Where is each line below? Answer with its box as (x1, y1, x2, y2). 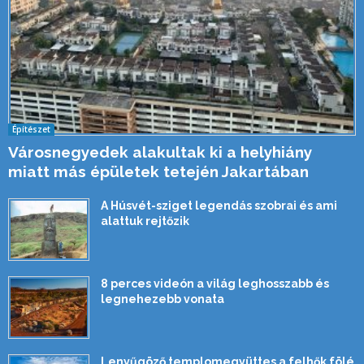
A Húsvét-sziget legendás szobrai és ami (101, 199, 337, 213)
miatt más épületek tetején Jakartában (8, 162, 309, 181)
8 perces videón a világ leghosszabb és (101, 277, 329, 291)
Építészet (12, 123, 50, 136)
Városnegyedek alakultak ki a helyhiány (8, 143, 312, 162)
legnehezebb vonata (101, 292, 224, 306)
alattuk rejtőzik (101, 214, 189, 228)
